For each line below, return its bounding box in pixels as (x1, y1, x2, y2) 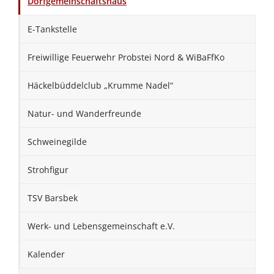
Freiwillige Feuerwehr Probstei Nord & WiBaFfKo (28, 51, 224, 64)
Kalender (28, 248, 65, 261)
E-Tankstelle (28, 23, 77, 35)
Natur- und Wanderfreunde (28, 108, 141, 120)
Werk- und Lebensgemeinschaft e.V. (28, 220, 175, 232)
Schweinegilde (28, 136, 87, 148)
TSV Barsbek (28, 192, 78, 204)
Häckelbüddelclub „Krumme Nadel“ (28, 80, 173, 92)
